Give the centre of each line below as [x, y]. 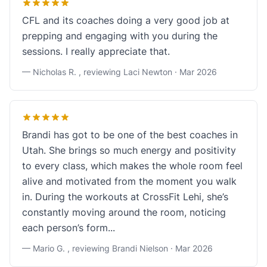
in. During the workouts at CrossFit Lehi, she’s [125, 197]
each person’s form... [69, 228]
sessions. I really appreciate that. [96, 51]
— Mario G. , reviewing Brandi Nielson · [99, 248]
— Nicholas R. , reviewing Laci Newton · [101, 72]
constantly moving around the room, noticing [124, 212]
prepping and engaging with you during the [120, 36]
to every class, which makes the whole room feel [132, 166]
